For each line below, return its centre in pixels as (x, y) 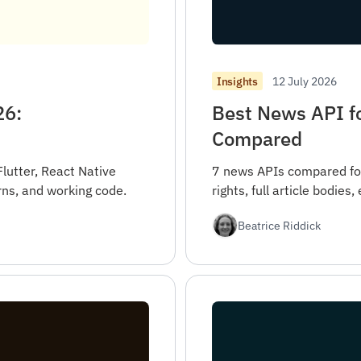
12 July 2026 (304, 81)
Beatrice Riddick (279, 226)
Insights (237, 81)
